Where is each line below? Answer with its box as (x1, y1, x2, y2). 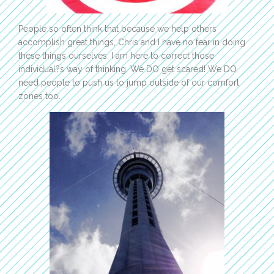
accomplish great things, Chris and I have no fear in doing (18, 37, 245, 48)
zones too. (18, 91, 61, 102)
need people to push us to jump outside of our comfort (18, 78, 239, 88)
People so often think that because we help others (18, 24, 217, 34)
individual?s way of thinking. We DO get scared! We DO (18, 64, 237, 75)
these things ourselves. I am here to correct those (18, 51, 214, 61)
